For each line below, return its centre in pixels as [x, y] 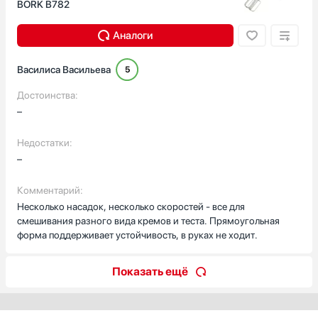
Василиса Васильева [64, 70]
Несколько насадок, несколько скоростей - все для [131, 207]
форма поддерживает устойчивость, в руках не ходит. [137, 235]
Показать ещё [150, 272]
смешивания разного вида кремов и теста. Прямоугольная [148, 221]
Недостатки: [45, 143]
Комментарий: [50, 190]
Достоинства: [48, 95]
